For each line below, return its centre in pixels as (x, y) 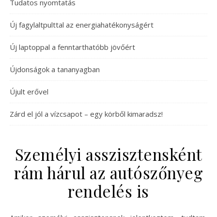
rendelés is (108, 191)
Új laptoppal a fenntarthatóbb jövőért (72, 47)
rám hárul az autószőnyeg (108, 172)
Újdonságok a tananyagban (55, 69)
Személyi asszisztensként (108, 154)
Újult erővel (29, 92)
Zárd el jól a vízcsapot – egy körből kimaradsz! (86, 114)
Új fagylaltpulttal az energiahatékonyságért (82, 25)
